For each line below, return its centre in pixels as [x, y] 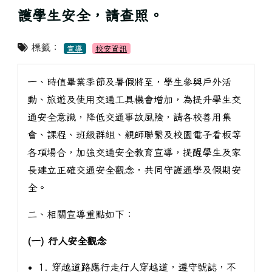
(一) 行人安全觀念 [66, 241]
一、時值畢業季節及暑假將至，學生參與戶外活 [129, 82]
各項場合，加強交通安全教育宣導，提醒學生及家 [134, 153]
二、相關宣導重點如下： [80, 214]
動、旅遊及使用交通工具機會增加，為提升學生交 [134, 100]
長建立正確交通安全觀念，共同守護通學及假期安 [134, 170]
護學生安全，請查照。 [90, 15]
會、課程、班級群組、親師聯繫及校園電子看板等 [134, 135]
